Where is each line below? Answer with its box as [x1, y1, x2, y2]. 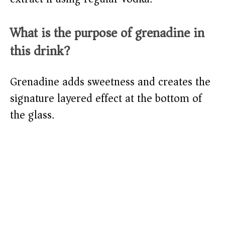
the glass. [10, 105, 54, 125]
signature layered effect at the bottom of [10, 89, 202, 108]
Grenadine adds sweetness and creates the [10, 72, 210, 92]
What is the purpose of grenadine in [10, 22, 204, 45]
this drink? [10, 40, 70, 63]
